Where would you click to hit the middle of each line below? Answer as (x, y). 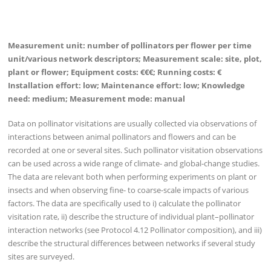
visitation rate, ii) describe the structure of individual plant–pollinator (131, 217)
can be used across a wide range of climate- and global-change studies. (134, 164)
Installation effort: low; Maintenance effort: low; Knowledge (127, 85)
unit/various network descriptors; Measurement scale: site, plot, (135, 58)
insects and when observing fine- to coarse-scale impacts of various (129, 190)
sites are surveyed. (41, 257)
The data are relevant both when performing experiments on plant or (132, 177)
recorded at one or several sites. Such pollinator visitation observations (135, 150)
